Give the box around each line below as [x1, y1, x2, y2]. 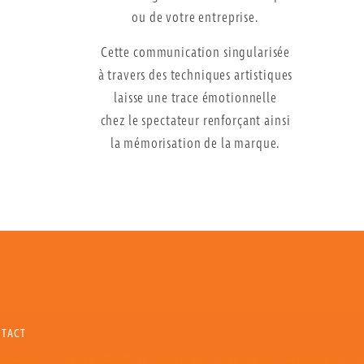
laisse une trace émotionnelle [114, 89, 277, 108]
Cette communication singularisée [100, 43, 291, 63]
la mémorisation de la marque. [110, 134, 281, 154]
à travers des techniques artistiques [97, 66, 293, 85]
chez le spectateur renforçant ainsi [100, 111, 291, 131]
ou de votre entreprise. [132, 9, 259, 28]
